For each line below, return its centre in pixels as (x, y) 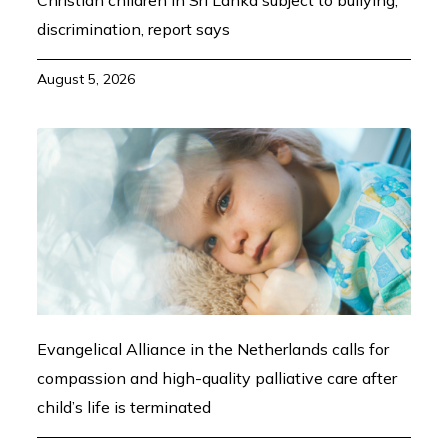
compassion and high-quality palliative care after (217, 378)
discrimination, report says (134, 29)
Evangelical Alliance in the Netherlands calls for (213, 349)
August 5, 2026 (86, 79)
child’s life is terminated (124, 407)
